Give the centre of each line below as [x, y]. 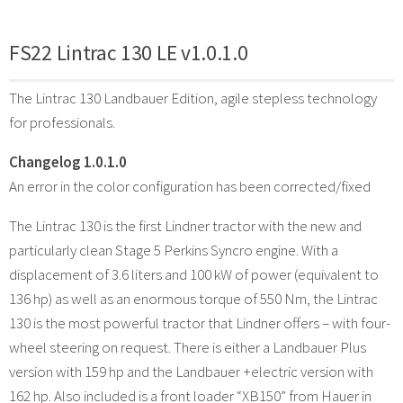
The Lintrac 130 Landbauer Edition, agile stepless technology [193, 98]
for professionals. [62, 122]
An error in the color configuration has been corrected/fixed [190, 186]
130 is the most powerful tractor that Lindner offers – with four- [200, 322]
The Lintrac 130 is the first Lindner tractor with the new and [185, 225]
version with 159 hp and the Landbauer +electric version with [191, 371]
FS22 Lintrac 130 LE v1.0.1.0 [129, 52]
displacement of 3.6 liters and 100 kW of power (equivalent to [194, 274]
